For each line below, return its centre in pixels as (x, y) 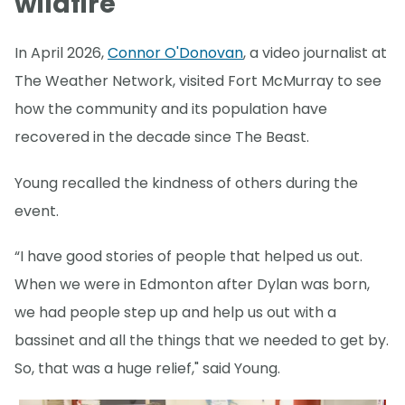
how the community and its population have (171, 109)
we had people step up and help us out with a (175, 312)
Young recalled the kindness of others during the (186, 183)
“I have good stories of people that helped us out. (188, 256)
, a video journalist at (315, 53)
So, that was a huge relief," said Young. (147, 368)
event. (37, 211)
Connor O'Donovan (175, 53)
